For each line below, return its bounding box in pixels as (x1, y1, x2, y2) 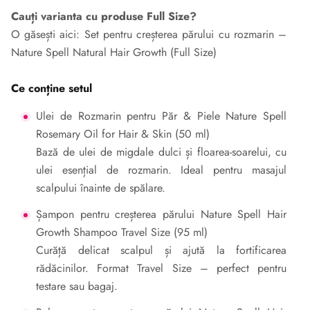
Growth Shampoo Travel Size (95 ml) (36, 224, 208, 240)
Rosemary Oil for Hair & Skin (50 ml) (36, 126, 210, 142)
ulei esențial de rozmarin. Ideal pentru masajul (36, 162, 286, 178)
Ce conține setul (11, 80, 92, 96)
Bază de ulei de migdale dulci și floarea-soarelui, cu (36, 144, 286, 160)
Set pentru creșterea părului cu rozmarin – (84, 26, 287, 42)
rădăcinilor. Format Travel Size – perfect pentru (36, 260, 286, 276)
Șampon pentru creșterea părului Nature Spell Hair (36, 206, 286, 222)
